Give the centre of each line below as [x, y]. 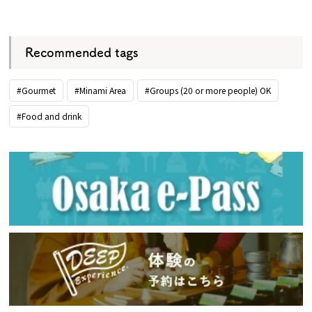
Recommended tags [82, 53]
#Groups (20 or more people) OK [208, 91]
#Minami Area [101, 91]
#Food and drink [49, 116]
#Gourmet [37, 91]
